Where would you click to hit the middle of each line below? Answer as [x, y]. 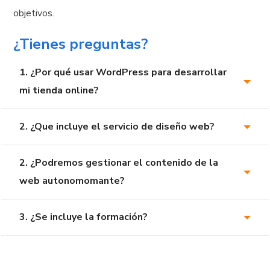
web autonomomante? [72, 181]
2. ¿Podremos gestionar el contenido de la [119, 163]
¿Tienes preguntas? [81, 44]
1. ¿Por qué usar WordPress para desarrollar [123, 73]
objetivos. [34, 14]
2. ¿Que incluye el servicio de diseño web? [117, 127]
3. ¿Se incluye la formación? [84, 217]
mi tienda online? [59, 91]
